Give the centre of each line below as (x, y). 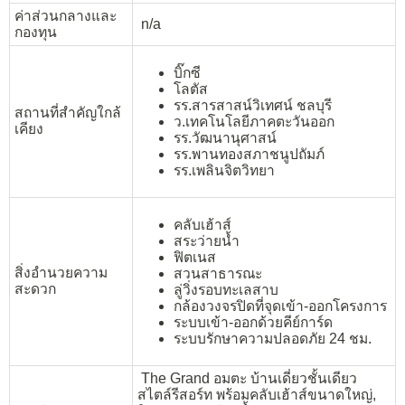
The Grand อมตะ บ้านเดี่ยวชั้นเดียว (247, 379)
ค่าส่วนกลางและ (66, 16)
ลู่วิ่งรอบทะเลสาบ (226, 290)
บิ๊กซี (187, 73)
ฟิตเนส (195, 257)
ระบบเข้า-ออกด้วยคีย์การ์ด (253, 322)
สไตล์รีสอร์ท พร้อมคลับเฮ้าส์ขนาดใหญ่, (257, 395)
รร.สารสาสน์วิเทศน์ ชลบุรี (253, 105)
